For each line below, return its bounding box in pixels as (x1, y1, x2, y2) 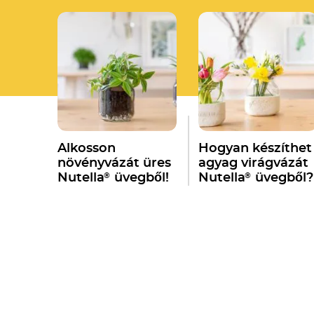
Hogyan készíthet (198, 142, 313, 155)
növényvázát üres (57, 156, 172, 170)
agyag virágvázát (198, 156, 309, 170)
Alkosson (57, 142, 116, 155)
